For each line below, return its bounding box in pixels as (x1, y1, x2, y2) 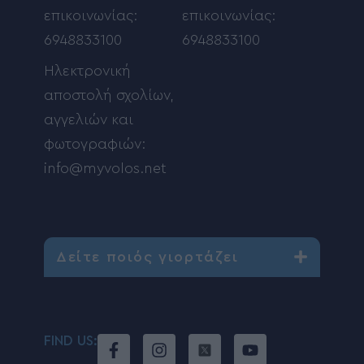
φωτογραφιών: (44, 136, 145, 152)
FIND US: (44, 334, 97, 349)
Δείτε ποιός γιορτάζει (56, 249, 239, 265)
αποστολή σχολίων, (44, 88, 174, 103)
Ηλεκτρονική (44, 63, 131, 79)
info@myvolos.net (44, 161, 167, 176)
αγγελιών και (44, 112, 133, 128)
